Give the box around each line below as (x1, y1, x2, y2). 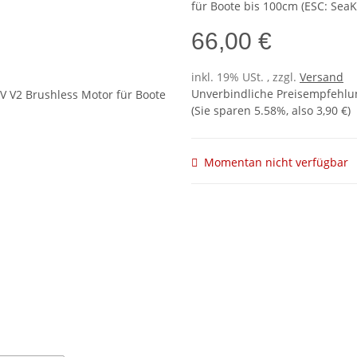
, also (286, 103, 316, 119)
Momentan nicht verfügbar (204, 155, 348, 171)
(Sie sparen (191, 103, 254, 119)
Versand (300, 69, 343, 85)
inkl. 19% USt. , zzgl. (191, 69, 300, 85)
